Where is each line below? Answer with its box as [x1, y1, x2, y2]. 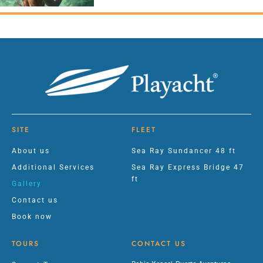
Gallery [12, 180, 42, 188]
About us [12, 147, 50, 156]
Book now [12, 213, 52, 221]
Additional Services [12, 163, 95, 172]
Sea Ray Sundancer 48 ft [131, 147, 236, 156]
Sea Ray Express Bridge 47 [131, 163, 244, 172]
